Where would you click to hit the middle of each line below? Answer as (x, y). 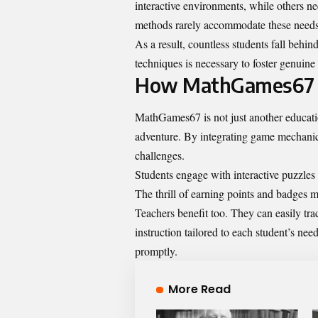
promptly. (156, 251)
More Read (199, 290)
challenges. (160, 155)
